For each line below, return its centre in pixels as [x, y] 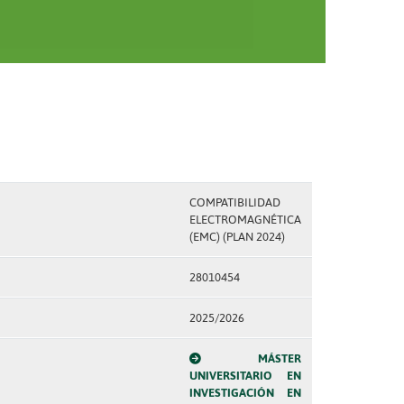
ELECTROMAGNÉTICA [245, 220]
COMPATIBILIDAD [234, 202]
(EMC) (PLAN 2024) [237, 237]
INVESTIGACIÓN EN [245, 393]
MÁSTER [279, 358]
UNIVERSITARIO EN [245, 376]
